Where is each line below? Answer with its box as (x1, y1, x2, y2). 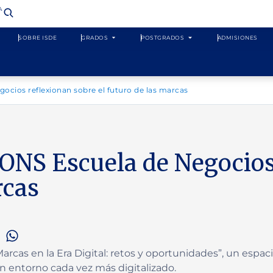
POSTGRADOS (141, 34, 185, 41)
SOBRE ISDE (18, 34, 57, 41)
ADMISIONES (217, 34, 258, 41)
